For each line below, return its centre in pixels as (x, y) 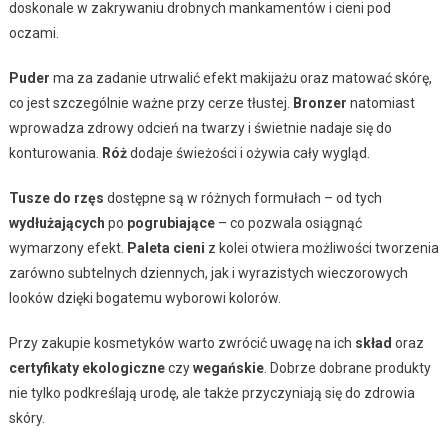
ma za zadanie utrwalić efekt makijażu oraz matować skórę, (240, 77)
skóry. (26, 417)
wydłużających (56, 222)
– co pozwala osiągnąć (288, 222)
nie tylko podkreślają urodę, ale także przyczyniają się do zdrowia (211, 392)
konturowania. (55, 152)
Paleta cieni (165, 247)
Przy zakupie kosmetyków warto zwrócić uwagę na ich (181, 342)
